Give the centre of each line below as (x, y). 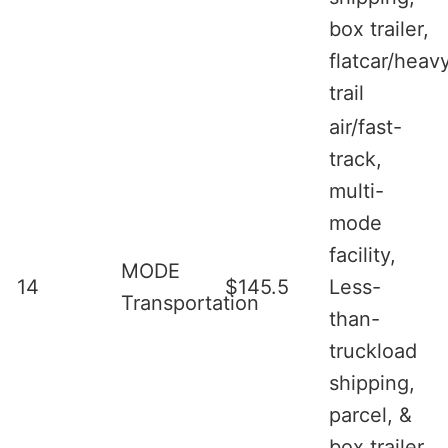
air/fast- (365, 126)
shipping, (372, 382)
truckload (373, 350)
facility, (362, 254)
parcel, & (370, 414)
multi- (356, 190)
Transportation (190, 302)
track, (355, 158)
